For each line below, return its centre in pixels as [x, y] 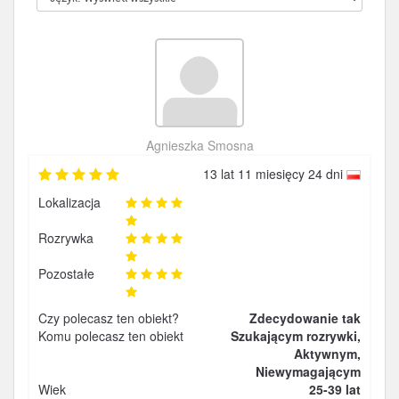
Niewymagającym [308, 371]
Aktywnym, [327, 354]
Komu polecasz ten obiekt [111, 336]
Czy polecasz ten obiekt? [109, 318]
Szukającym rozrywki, [296, 336]
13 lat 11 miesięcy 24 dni [275, 174]
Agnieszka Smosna [199, 145]
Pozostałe [66, 273]
